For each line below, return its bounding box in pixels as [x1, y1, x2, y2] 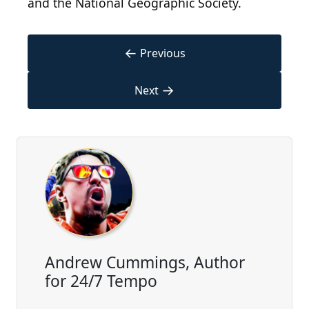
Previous [139, 46, 186, 61]
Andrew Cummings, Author [45, 252, 245, 274]
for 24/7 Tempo [45, 270, 157, 292]
